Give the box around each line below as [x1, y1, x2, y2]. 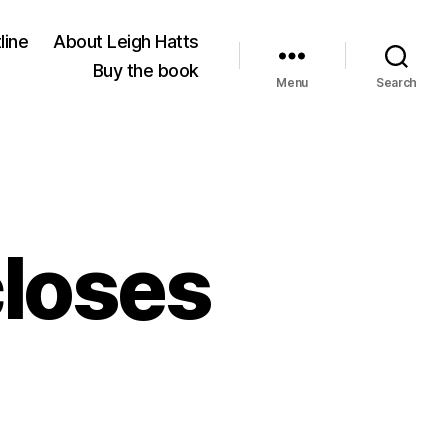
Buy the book [92, 59, 199, 81]
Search [375, 74, 418, 90]
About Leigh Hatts [53, 30, 199, 52]
